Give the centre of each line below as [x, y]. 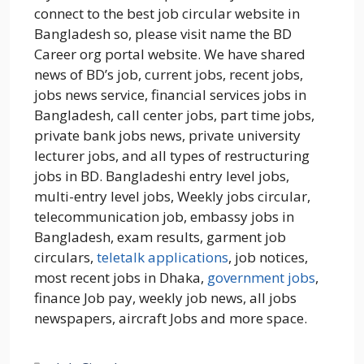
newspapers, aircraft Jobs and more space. [171, 318]
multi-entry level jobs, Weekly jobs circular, [172, 197]
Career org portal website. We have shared [170, 54]
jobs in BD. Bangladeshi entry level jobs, [162, 176]
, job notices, [268, 258]
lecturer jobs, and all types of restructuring [172, 156]
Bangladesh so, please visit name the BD [163, 34]
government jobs [261, 278]
